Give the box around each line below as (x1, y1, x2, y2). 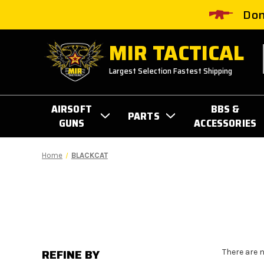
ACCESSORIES (194, 114, 257, 131)
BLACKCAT (71, 150, 108, 160)
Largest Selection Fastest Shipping (109, 65, 233, 77)
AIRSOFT (51, 100, 93, 117)
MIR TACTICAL (109, 37, 245, 69)
